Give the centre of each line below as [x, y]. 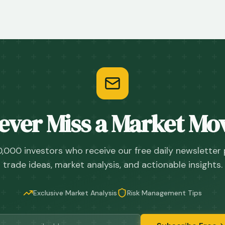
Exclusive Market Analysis [75, 193]
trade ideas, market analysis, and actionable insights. [113, 165]
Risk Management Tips [164, 193]
